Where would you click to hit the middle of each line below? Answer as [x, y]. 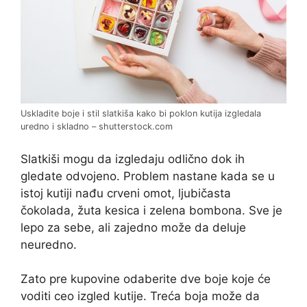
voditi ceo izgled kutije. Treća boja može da [140, 296]
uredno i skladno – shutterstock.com [97, 127]
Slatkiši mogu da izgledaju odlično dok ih [133, 159]
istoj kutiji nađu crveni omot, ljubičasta [126, 193]
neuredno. [49, 244]
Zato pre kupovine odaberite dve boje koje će [146, 279]
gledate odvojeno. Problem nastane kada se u [148, 176]
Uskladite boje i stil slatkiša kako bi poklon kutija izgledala [141, 114]
